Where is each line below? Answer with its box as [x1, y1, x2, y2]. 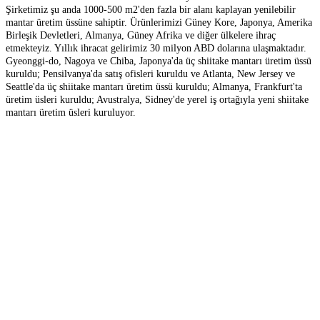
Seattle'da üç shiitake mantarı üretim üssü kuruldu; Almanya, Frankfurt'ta [6, 81, 302, 92]
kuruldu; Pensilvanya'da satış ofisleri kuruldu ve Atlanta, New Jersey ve [6, 68, 295, 79]
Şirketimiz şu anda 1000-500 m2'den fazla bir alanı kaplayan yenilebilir [6, 4, 296, 15]
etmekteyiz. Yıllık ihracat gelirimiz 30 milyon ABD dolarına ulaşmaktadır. [6, 42, 306, 54]
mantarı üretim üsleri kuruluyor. [6, 106, 136, 118]
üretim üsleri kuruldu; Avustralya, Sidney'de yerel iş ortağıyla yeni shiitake [6, 94, 309, 105]
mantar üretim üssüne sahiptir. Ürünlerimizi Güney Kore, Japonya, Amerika [6, 16, 312, 28]
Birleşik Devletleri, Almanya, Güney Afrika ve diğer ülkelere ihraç [6, 29, 276, 41]
